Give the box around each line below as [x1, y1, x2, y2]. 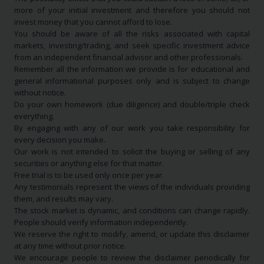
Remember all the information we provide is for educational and [14, 64, 250, 74]
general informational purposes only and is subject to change [14, 75, 250, 86]
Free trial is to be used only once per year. [14, 170, 164, 180]
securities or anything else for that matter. [14, 158, 164, 169]
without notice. [14, 87, 66, 98]
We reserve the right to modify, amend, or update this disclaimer [14, 229, 250, 239]
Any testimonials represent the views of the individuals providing [14, 181, 250, 192]
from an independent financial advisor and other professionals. [14, 52, 243, 62]
